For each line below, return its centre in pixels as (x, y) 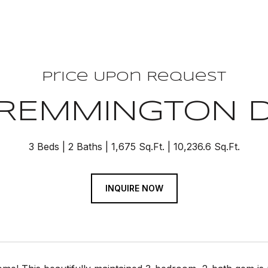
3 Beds (44, 147)
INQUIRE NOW (134, 188)
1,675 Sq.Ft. (138, 147)
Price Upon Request (134, 77)
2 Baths (85, 147)
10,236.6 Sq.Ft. (206, 147)
